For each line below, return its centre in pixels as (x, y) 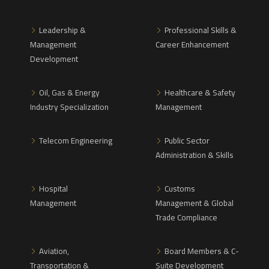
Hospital (53, 188)
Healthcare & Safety (200, 92)
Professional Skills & (201, 30)
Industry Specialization (69, 107)
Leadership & (62, 30)
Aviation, (54, 251)
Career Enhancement (192, 44)
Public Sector (187, 140)
